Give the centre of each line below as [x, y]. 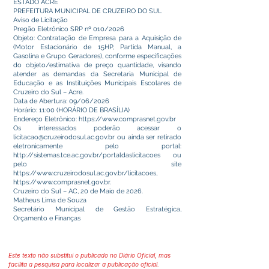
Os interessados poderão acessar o [97, 128]
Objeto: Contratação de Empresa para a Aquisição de [97, 38]
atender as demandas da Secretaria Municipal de [97, 74]
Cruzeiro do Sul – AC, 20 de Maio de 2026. [78, 191]
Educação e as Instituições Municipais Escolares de [97, 83]
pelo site [97, 164]
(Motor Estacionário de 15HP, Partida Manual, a [97, 47]
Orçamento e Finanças [47, 218]
